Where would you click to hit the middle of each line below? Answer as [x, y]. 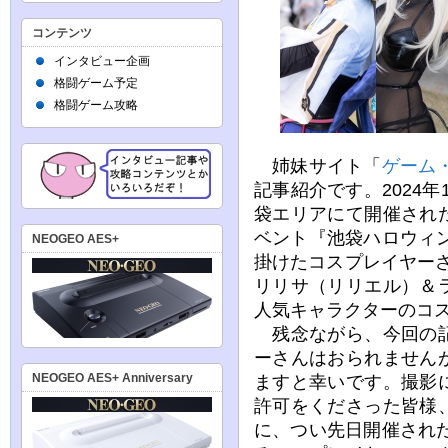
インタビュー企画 [102, 61]
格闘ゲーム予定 [96, 83]
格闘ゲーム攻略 [96, 105]
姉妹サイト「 [318, 165]
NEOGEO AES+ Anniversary [112, 378]
